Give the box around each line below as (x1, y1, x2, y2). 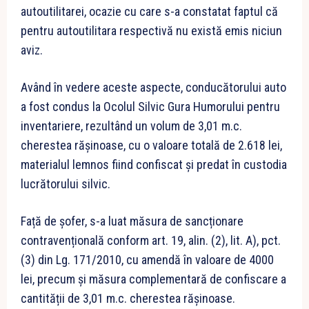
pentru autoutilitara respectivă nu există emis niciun (21, 23, 282, 38)
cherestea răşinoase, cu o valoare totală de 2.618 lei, (21, 137, 282, 152)
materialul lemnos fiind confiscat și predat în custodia (21, 157, 287, 172)
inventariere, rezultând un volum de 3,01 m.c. (21, 118, 242, 133)
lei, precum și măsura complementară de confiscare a (21, 271, 286, 286)
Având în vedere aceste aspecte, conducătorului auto (21, 79, 286, 94)
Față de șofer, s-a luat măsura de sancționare (21, 213, 243, 228)
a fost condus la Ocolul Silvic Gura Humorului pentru (21, 99, 280, 114)
